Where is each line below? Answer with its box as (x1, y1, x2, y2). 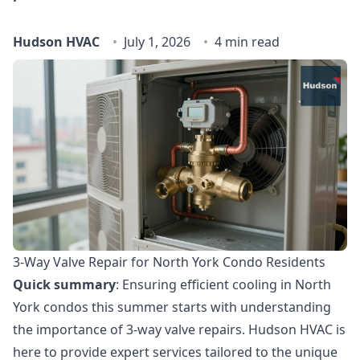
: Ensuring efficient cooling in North (116, 275, 331, 293)
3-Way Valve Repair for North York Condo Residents (13, 252, 325, 271)
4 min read (215, 33, 280, 51)
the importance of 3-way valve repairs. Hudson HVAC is (13, 320, 346, 338)
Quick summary (13, 275, 116, 293)
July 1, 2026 (124, 33, 190, 51)
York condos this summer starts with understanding (13, 297, 331, 316)
